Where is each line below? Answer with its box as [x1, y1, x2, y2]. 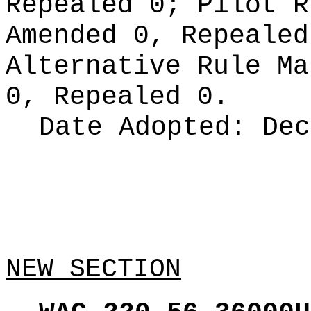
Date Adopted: [39, 112, 262, 143]
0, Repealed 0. [6, 82, 229, 112]
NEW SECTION [6, 254, 181, 285]
